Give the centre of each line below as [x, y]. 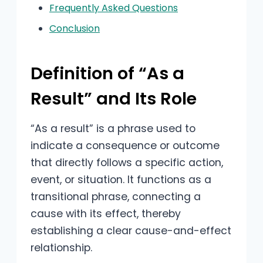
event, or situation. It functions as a [121, 179]
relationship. [61, 247]
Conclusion [75, 28]
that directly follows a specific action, [127, 162]
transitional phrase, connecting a [116, 196]
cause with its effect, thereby [106, 213]
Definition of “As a [107, 74]
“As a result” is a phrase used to [113, 128]
